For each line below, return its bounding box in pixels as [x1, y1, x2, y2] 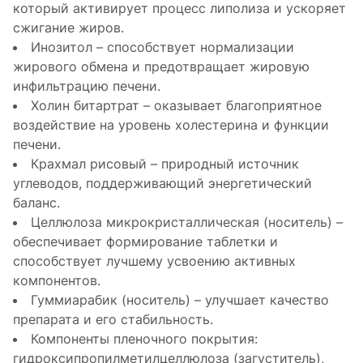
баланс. [13, 194, 60, 211]
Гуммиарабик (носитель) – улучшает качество [31, 291, 329, 308]
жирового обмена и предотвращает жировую [13, 58, 310, 75]
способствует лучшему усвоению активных [13, 252, 296, 269]
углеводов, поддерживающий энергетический [13, 174, 312, 191]
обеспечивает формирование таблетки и [13, 233, 278, 250]
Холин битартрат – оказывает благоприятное [31, 96, 322, 113]
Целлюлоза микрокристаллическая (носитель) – [31, 213, 343, 230]
